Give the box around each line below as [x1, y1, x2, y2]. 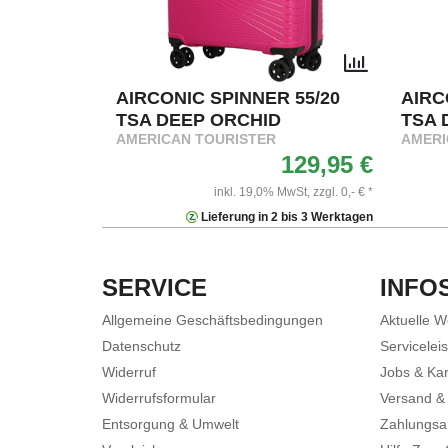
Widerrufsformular [102, 389, 216, 406]
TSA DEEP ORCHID [116, 109, 281, 130]
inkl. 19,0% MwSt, [214, 184, 310, 199]
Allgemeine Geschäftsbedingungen [102, 311, 323, 328]
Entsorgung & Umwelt [102, 415, 239, 432]
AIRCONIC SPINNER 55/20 [116, 87, 340, 108]
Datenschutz [102, 337, 181, 354]
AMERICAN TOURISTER [116, 131, 276, 147]
